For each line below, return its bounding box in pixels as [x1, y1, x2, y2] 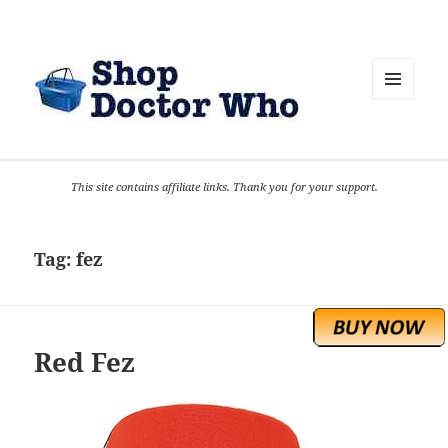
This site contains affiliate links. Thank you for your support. [70, 179, 378, 195]
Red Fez [34, 344, 136, 381]
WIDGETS [372, 133, 429, 151]
